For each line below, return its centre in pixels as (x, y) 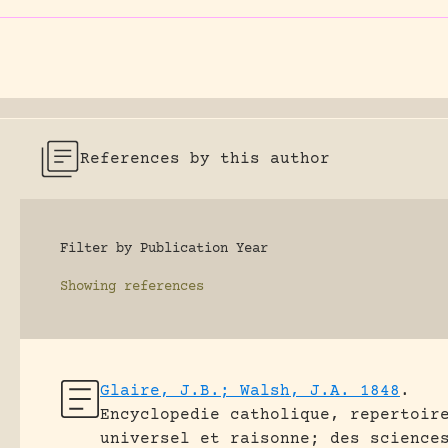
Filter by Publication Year (164, 249)
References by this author (205, 159)
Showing (88, 287)
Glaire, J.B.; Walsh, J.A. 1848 (250, 391)
